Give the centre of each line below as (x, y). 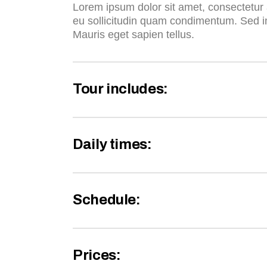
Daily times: (112, 145)
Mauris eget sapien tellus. (133, 35)
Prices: (97, 255)
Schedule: (107, 200)
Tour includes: (120, 89)
